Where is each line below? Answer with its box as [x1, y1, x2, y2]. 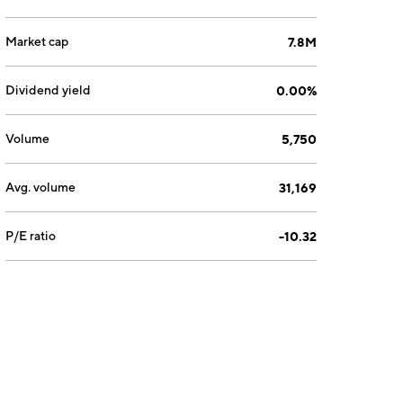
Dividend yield [5, 83, 92, 97]
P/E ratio [5, 228, 57, 243]
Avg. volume [5, 180, 76, 194]
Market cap [5, 34, 69, 49]
